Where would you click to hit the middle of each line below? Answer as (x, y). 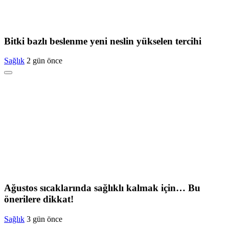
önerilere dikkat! (39, 199)
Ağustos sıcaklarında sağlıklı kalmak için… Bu (102, 188)
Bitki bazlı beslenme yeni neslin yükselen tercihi (103, 41)
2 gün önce (44, 61)
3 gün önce (44, 219)
